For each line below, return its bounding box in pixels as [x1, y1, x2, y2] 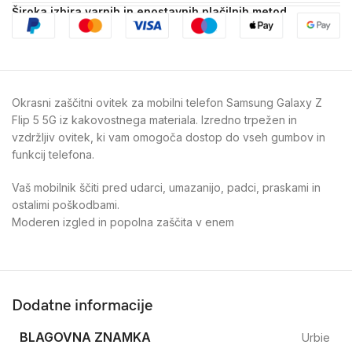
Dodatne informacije [12, 296, 152, 316]
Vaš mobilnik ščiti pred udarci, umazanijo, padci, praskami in [12, 181, 321, 195]
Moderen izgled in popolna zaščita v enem [12, 215, 234, 229]
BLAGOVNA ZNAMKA [20, 329, 151, 346]
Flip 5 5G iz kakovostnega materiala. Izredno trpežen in [12, 113, 297, 127]
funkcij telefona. [12, 148, 94, 162]
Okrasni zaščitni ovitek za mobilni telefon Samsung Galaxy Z [12, 96, 322, 110]
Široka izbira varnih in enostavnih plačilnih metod [12, 5, 287, 19]
